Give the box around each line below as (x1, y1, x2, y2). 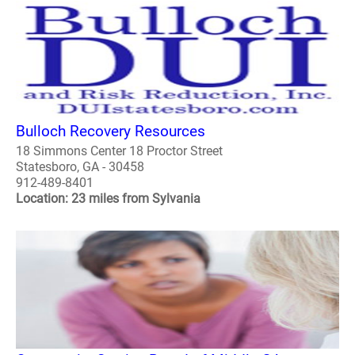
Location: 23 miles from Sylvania (16, 190, 200, 206)
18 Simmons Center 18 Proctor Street (16, 143, 223, 158)
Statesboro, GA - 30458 (16, 158, 144, 174)
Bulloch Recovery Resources (16, 121, 205, 140)
